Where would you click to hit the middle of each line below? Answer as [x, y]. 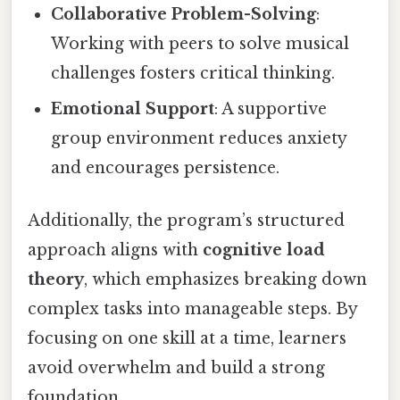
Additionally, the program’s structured [186, 220]
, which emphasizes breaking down [225, 279]
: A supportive [271, 108]
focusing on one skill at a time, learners [187, 338]
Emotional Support [133, 108]
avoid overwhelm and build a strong [176, 367]
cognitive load [264, 250]
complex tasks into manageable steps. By [192, 308]
